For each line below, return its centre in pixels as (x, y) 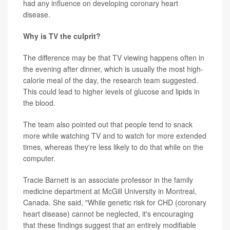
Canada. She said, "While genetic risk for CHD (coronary (115, 202)
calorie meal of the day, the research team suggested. (111, 80)
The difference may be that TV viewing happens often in (114, 57)
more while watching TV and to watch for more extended (115, 135)
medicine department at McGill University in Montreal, (110, 191)
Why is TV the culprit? (62, 36)
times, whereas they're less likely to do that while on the (113, 147)
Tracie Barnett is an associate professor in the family (108, 179)
